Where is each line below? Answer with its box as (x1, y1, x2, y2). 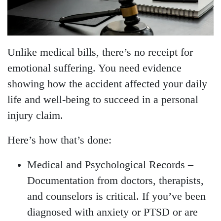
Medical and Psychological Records (27, 159, 185, 171)
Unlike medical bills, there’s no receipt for (7, 46, 193, 59)
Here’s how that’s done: (7, 134, 111, 147)
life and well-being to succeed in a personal (7, 94, 198, 106)
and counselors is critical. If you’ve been (27, 190, 206, 203)
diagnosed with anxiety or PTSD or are (27, 206, 198, 219)
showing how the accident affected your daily (7, 78, 207, 90)
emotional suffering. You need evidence (7, 62, 182, 74)
